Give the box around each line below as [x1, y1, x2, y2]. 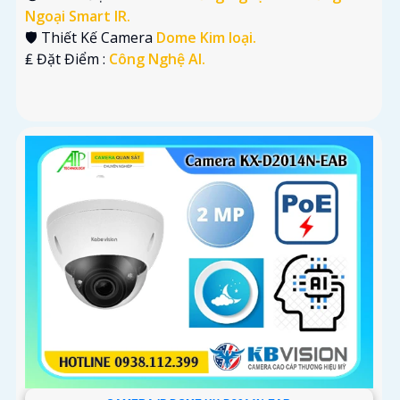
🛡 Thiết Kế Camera [25, 28, 156, 48]
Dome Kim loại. [156, 28, 256, 48]
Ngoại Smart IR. [25, 6, 130, 27]
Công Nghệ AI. [109, 49, 205, 70]
